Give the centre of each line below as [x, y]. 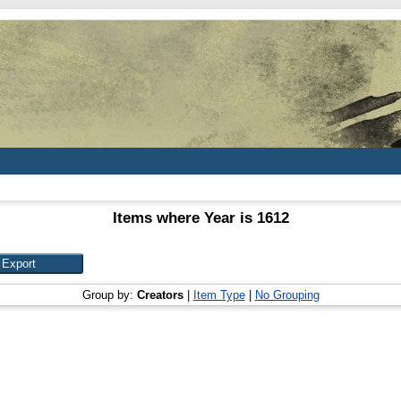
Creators [160, 295]
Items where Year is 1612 [200, 218]
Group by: [109, 295]
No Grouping [287, 295]
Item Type [219, 295]
